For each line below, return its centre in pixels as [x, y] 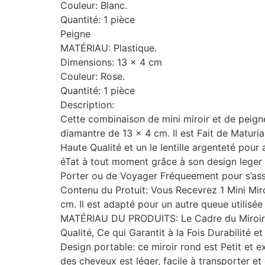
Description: [87, 104]
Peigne [75, 33]
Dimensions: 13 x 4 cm [111, 62]
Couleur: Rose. [93, 76]
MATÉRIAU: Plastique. [109, 48]
